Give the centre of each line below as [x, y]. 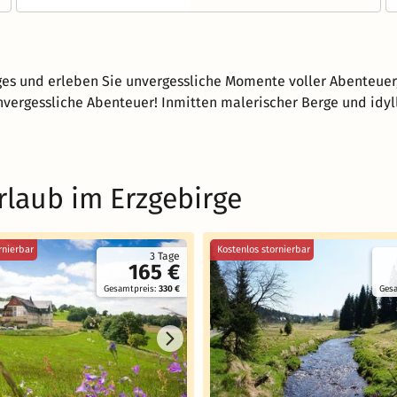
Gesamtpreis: [131, 289]
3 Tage [165, 256]
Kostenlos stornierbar [264, 249]
